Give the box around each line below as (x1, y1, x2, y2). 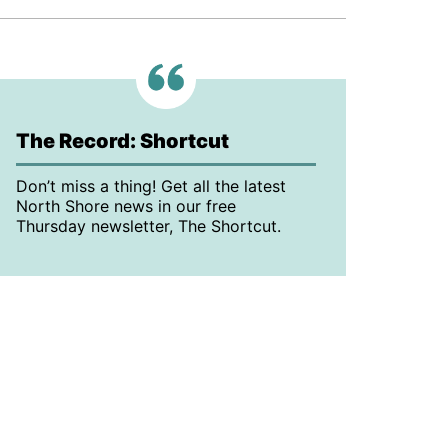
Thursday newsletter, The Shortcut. (16, 216, 281, 237)
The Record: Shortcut (16, 129, 229, 154)
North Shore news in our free (16, 196, 236, 217)
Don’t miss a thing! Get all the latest (16, 176, 286, 197)
